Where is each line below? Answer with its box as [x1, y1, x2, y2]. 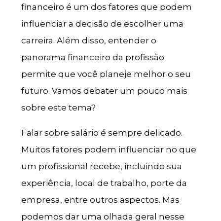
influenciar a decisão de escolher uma [21, 18, 184, 29]
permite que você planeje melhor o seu [21, 69, 191, 79]
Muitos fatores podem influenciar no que [21, 144, 196, 154]
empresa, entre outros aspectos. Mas [21, 194, 180, 205]
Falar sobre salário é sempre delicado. [21, 127, 183, 138]
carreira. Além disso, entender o [21, 35, 156, 45]
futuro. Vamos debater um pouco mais [21, 85, 187, 96]
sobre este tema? [21, 102, 96, 112]
